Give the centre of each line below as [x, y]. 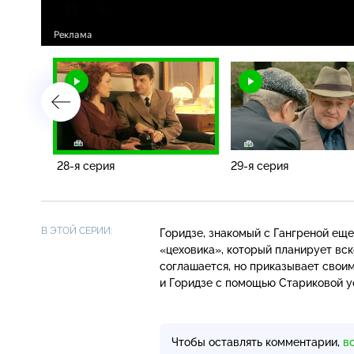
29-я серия [260, 166]
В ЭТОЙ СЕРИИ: [77, 230]
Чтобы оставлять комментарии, [257, 342]
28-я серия [86, 166]
